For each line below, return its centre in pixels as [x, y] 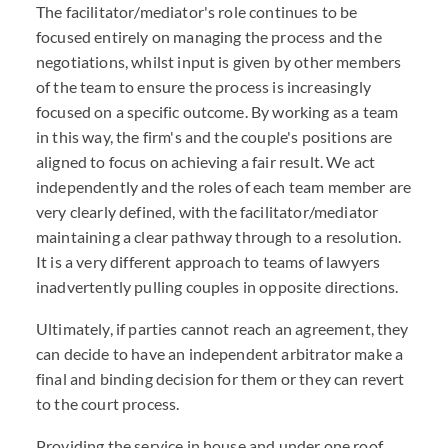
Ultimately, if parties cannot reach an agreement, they [222, 328]
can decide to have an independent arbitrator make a [220, 353]
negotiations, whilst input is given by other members [219, 61]
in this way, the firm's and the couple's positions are [214, 136]
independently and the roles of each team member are [224, 186]
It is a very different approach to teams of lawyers [208, 261]
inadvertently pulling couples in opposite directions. [217, 286]
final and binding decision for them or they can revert [220, 378]
